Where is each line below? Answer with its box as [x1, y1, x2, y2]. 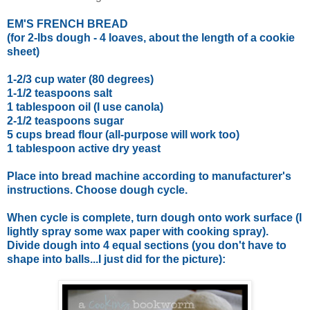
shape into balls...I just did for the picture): [7, 253, 226, 265]
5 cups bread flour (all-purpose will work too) [7, 128, 239, 140]
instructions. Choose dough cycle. [7, 183, 188, 196]
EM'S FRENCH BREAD [7, 17, 128, 30]
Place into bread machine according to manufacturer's [7, 170, 291, 182]
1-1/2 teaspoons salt [7, 86, 112, 99]
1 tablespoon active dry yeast [7, 142, 161, 154]
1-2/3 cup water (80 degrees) [7, 73, 154, 85]
